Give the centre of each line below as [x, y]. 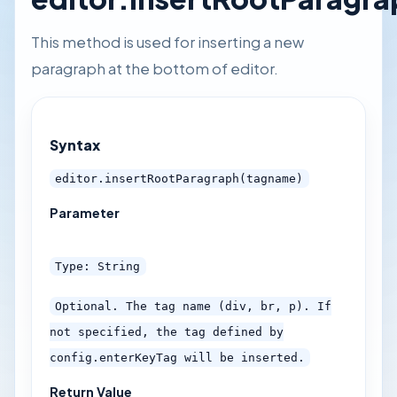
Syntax [74, 145]
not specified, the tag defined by [166, 331]
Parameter [84, 213]
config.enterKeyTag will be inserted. [177, 357]
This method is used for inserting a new [168, 42]
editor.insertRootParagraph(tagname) [179, 179]
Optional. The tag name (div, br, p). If [194, 306]
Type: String [98, 266]
